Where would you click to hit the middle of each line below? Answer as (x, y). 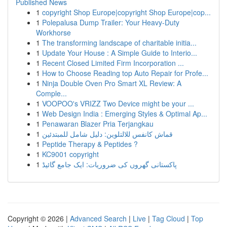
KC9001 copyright (70, 154)
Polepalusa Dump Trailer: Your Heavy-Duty (111, 22)
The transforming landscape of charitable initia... (119, 43)
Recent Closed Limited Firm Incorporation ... (113, 63)
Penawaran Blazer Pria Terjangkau (98, 124)
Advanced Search (98, 218)
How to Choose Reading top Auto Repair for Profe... (125, 73)
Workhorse (53, 32)
